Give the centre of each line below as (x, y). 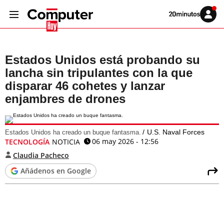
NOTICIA (66, 142)
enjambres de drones (65, 99)
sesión (215, 21)
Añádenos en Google (56, 171)
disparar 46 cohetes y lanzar (85, 86)
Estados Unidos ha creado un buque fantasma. (73, 132)
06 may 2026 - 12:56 (125, 141)
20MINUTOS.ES (187, 24)
